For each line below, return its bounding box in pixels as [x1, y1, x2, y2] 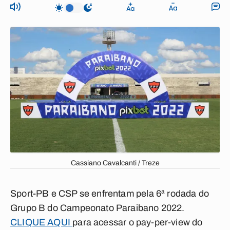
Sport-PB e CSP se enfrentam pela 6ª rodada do [10, 188, 209, 199]
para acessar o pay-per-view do [72, 217, 203, 227]
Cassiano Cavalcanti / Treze [70, 159, 160, 167]
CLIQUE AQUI [10, 217, 73, 227]
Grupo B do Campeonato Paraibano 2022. [10, 203, 185, 213]
